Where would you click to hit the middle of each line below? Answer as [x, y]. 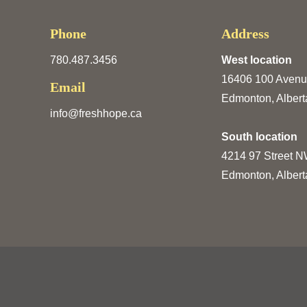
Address [245, 34]
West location [256, 60]
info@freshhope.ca [96, 114]
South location [259, 137]
